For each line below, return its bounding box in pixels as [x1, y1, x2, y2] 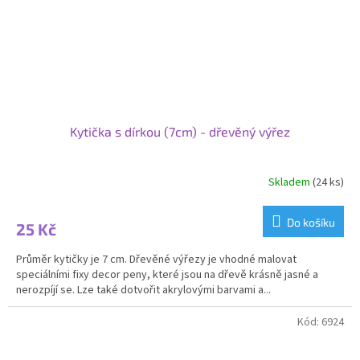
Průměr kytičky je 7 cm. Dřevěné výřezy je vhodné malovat [16, 252, 297, 268]
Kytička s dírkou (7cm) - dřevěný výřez [70, 124, 290, 139]
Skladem [268, 174, 313, 190]
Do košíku [287, 215, 335, 229]
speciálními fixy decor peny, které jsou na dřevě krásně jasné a [16, 267, 318, 283]
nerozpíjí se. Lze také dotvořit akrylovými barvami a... [16, 282, 271, 298]
